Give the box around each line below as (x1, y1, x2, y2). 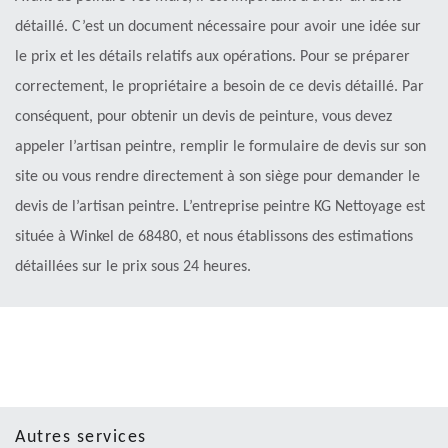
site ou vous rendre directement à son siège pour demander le (15, 168, 420, 185)
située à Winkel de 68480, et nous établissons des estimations (15, 228, 413, 245)
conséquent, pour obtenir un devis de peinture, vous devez (15, 108, 392, 125)
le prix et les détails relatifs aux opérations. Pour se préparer (15, 48, 410, 65)
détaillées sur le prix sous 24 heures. (15, 258, 251, 275)
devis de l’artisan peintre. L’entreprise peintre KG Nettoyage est (15, 198, 425, 215)
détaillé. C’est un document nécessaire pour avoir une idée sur (15, 18, 421, 35)
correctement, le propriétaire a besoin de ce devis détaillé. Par (15, 78, 424, 95)
